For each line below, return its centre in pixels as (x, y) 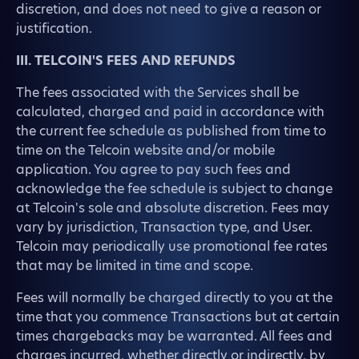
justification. (54, 28)
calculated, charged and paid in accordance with (170, 112)
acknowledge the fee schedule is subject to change (174, 189)
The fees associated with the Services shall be (157, 93)
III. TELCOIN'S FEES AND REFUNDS (126, 61)
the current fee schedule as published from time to (171, 131)
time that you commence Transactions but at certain (178, 317)
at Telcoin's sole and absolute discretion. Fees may (173, 208)
